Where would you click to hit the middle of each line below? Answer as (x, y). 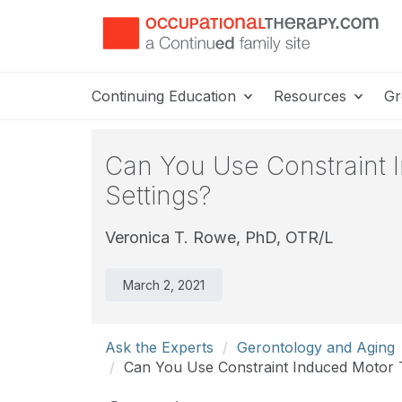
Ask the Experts (159, 347)
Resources (312, 96)
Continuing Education (166, 96)
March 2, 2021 (164, 285)
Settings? (158, 196)
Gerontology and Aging (316, 347)
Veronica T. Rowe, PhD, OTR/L (219, 237)
